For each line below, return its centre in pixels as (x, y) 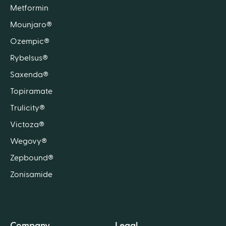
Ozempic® (30, 41)
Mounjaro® (31, 24)
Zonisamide (31, 174)
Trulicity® (27, 108)
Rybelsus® (29, 58)
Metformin (29, 8)
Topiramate (31, 91)
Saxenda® (29, 74)
